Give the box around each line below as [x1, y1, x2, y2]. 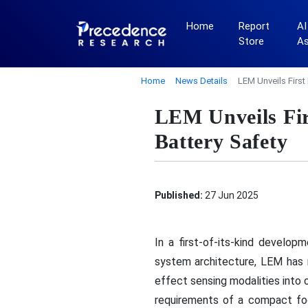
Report [238, 20, 269, 32]
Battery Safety [154, 130, 288, 153]
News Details [175, 76, 228, 86]
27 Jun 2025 [202, 190, 258, 201]
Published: [154, 190, 203, 201]
